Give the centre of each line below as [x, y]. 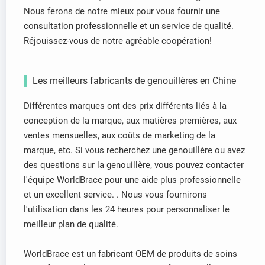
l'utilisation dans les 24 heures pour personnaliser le [127, 210]
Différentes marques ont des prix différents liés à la [125, 106]
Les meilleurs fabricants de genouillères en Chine [134, 81]
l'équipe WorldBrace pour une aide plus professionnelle [132, 180]
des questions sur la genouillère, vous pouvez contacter [134, 165]
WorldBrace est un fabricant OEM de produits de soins [130, 254]
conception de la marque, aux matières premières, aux [130, 121]
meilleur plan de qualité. [71, 224]
